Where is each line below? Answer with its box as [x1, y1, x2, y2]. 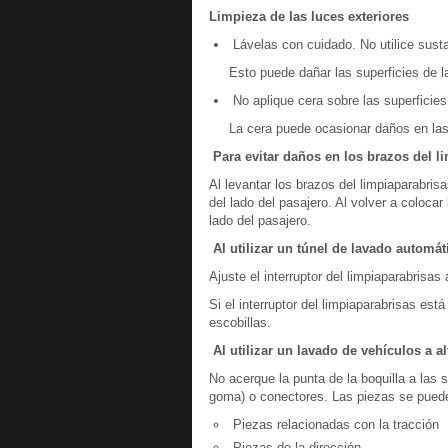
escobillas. [209, 315, 271, 330]
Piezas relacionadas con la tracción [229, 417, 439, 432]
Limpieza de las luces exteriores [209, 9, 409, 24]
